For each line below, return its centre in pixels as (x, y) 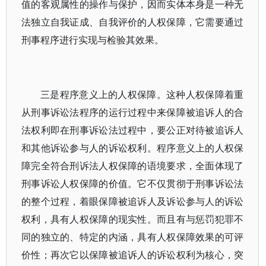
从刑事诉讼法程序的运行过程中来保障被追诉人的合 (133, 112)
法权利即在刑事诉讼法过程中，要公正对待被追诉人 (133, 130)
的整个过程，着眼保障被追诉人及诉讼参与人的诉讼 (133, 201)
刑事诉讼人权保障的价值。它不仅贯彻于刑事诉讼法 (133, 183)
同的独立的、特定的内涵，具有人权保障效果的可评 (133, 237)
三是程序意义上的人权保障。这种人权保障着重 (142, 94)
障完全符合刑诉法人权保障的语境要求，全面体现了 (133, 166)
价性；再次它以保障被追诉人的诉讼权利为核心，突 (133, 255)
